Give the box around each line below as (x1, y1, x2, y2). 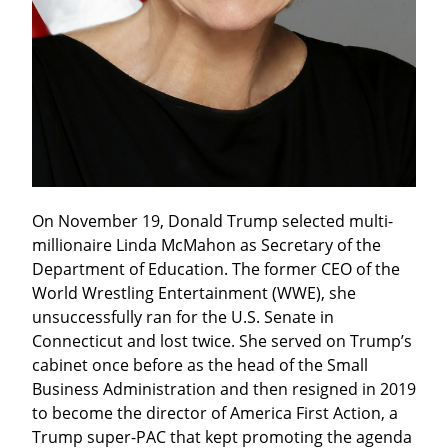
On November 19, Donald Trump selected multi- (32, 209, 393, 232)
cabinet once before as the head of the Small (32, 353, 368, 376)
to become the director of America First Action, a (32, 401, 398, 424)
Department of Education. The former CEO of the (32, 257, 400, 280)
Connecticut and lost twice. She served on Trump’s (32, 329, 412, 352)
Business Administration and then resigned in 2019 (32, 377, 416, 400)
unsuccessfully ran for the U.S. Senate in (32, 305, 334, 328)
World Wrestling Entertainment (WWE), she (32, 281, 356, 304)
